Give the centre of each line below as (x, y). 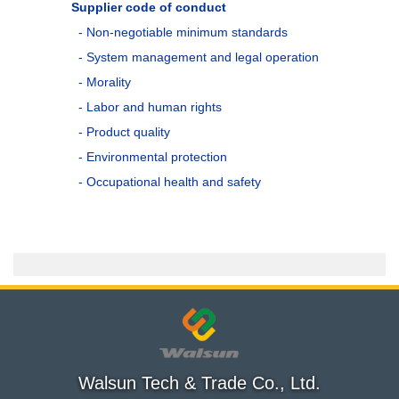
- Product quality (124, 132)
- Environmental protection (152, 157)
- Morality (104, 82)
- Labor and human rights (150, 107)
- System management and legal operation (198, 57)
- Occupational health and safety (169, 182)
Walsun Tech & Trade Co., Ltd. (199, 383)
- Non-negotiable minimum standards (183, 33)
